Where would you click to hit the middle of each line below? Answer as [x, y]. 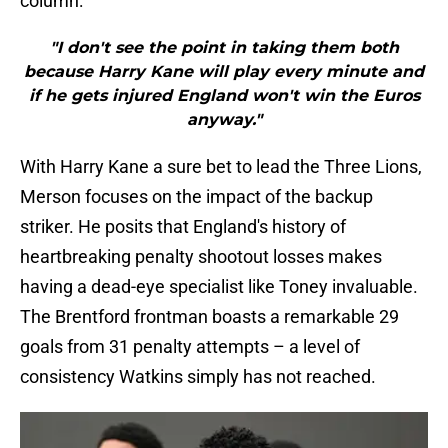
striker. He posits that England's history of [183, 227]
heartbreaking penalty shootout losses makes [201, 257]
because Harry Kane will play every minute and [224, 72]
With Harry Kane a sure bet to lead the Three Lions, [221, 167]
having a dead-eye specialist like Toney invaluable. [219, 287]
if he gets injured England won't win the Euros [224, 96]
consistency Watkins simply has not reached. [198, 377]
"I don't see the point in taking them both [224, 48]
